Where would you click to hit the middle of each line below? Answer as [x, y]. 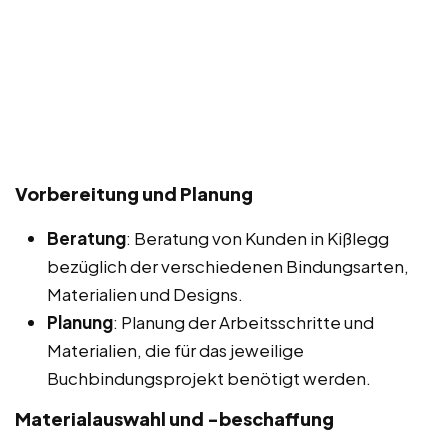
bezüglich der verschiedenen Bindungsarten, [228, 265]
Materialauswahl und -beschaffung [174, 418]
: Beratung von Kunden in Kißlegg [257, 237]
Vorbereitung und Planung [134, 193]
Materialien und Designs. [145, 293]
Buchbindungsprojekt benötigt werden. [209, 377]
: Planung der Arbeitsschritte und [243, 321]
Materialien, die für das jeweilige [175, 349]
